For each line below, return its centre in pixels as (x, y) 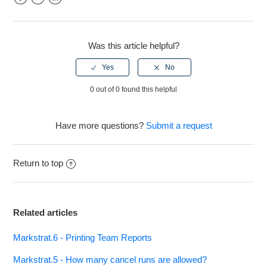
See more (32, 17)
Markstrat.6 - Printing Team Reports (83, 238)
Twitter (44, 12)
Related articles (46, 213)
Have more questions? (100, 126)
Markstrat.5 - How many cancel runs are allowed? (110, 260)
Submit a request (179, 126)
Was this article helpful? (133, 46)
